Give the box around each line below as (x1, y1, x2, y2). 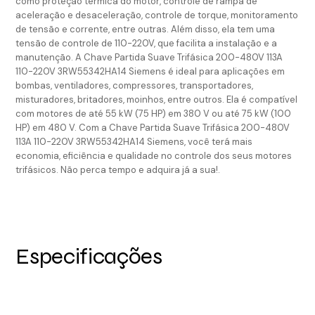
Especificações (15, 242, 162, 270)
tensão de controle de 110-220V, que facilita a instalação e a (15, 37, 278, 49)
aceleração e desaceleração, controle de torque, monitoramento (15, 8, 299, 21)
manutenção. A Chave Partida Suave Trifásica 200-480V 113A (15, 51, 283, 63)
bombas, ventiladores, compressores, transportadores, (15, 79, 254, 91)
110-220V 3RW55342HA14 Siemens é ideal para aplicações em (15, 65, 285, 77)
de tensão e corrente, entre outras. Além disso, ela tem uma (15, 22, 276, 35)
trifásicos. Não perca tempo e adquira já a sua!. (15, 163, 221, 176)
